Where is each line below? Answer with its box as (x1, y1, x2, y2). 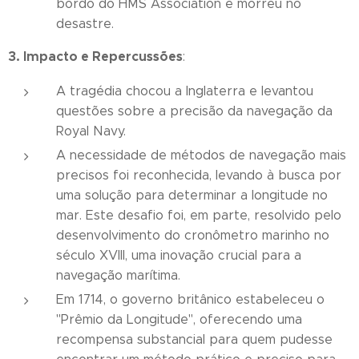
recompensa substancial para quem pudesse (56, 332, 333, 347)
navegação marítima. (56, 268, 180, 283)
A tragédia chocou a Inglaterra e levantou (56, 83, 313, 99)
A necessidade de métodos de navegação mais (56, 147, 346, 163)
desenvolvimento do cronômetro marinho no (56, 228, 329, 243)
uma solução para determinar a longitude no (56, 188, 328, 203)
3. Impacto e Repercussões (8, 48, 183, 65)
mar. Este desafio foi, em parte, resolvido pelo (56, 208, 341, 223)
